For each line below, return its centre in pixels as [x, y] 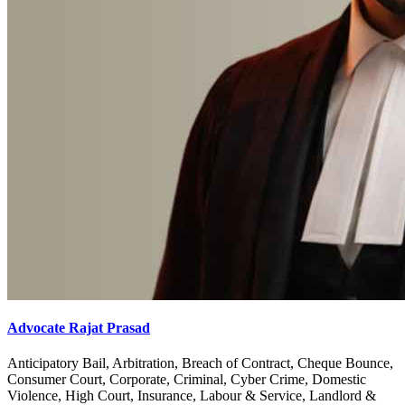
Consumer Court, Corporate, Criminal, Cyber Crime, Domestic [187, 379]
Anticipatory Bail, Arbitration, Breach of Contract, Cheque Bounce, [200, 363]
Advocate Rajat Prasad [79, 327]
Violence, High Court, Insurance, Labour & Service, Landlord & [192, 396]
